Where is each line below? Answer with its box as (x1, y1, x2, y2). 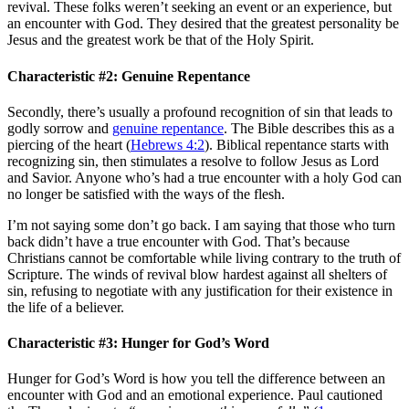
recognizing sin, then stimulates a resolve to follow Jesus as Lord (7, 152, 379, 169)
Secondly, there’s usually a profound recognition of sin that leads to (7, 103, 393, 120)
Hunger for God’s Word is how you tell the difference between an (7, 371, 385, 387)
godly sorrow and (7, 120, 112, 136)
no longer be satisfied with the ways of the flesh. (7, 185, 285, 202)
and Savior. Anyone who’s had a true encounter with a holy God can (7, 169, 402, 185)
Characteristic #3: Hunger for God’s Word (7, 335, 269, 351)
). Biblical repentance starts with (204, 136, 389, 152)
